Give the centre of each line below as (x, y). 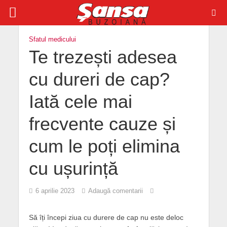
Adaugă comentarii (115, 191)
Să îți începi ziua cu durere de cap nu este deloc (106, 217)
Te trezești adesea (103, 57)
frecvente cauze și (102, 124)
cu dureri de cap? (99, 80)
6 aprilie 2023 (55, 191)
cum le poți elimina (104, 146)
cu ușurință (73, 169)
